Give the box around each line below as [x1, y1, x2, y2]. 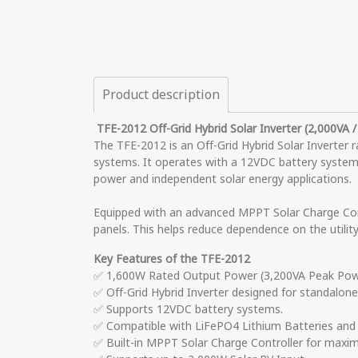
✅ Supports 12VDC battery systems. [93, 301, 283, 318]
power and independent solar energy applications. [93, 171, 352, 188]
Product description [102, 86, 220, 105]
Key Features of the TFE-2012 [93, 251, 250, 268]
